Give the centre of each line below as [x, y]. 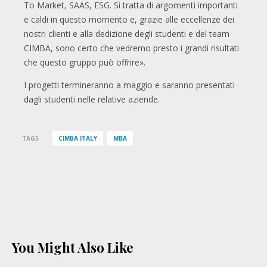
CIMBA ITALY [77, 139]
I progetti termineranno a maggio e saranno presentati [129, 85]
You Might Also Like [73, 248]
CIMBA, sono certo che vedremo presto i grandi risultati [131, 48]
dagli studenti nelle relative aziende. [92, 100]
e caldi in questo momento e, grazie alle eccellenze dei [129, 20]
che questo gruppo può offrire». [85, 63]
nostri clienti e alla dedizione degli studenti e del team [127, 34]
